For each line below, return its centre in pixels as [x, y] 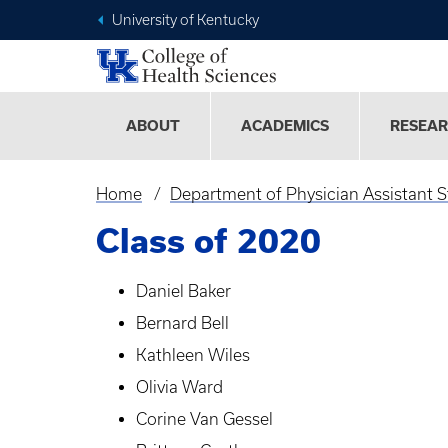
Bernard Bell [182, 323]
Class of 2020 [208, 241]
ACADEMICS [285, 126]
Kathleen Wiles [193, 355]
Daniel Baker [183, 291]
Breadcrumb [161, 211]
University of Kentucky [185, 20]
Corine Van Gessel [204, 419]
